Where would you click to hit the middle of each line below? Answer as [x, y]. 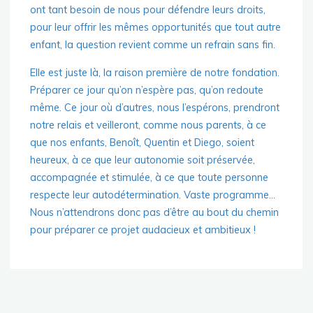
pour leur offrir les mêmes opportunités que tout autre [156, 28]
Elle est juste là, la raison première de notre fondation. [155, 73]
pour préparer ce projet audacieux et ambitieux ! [143, 230]
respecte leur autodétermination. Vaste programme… [153, 195]
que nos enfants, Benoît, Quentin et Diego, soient [143, 143]
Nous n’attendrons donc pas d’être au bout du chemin [155, 213]
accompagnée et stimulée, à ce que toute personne [150, 178]
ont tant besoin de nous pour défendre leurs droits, [148, 10]
